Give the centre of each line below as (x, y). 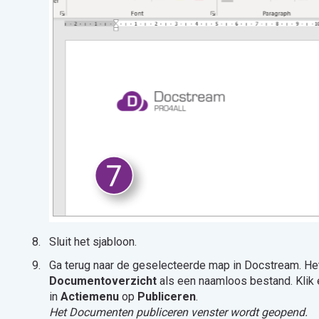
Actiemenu (91, 297)
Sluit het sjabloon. (94, 241)
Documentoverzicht (104, 281)
